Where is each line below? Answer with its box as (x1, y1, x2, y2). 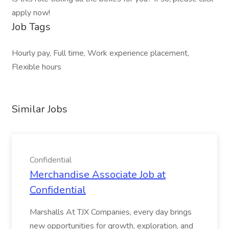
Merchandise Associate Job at (30, 168, 166, 181)
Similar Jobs (12, 102, 67, 116)
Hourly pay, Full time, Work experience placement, (12, 48, 189, 59)
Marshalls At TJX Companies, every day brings (30, 207, 192, 218)
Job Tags (12, 20, 51, 34)
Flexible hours (12, 61, 61, 73)
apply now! (12, 7, 50, 18)
